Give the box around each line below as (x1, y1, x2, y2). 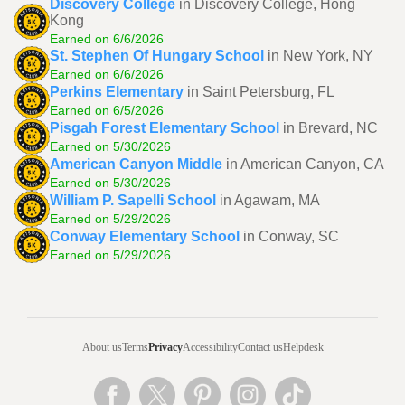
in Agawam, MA (220, 192, 320, 208)
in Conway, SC (243, 228, 339, 244)
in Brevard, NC (283, 119, 378, 136)
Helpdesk (282, 341, 324, 353)
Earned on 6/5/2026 (50, 102, 164, 118)
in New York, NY (268, 47, 373, 63)
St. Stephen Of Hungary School (50, 47, 264, 63)
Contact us (237, 341, 283, 353)
